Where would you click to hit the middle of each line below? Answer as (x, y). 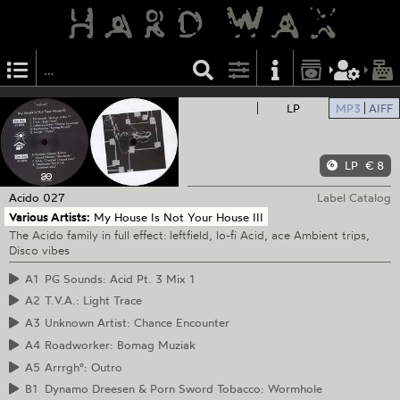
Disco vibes (39, 250)
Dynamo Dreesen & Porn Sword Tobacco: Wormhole (183, 389)
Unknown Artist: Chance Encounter (137, 323)
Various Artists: (49, 217)
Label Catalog (354, 197)
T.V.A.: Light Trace (93, 300)
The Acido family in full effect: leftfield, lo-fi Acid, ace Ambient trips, (189, 235)
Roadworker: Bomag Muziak (120, 344)
